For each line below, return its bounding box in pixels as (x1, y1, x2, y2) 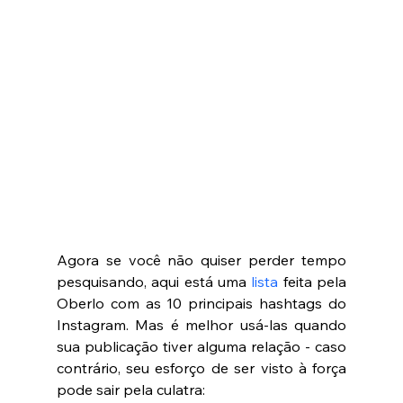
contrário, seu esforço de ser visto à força (56, 358, 347, 377)
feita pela (278, 272, 347, 291)
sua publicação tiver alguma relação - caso (56, 336, 347, 355)
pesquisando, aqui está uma (56, 272, 252, 291)
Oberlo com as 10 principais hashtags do (56, 293, 347, 312)
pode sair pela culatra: (56, 380, 216, 399)
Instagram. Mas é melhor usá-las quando (56, 315, 347, 334)
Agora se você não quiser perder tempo (56, 250, 347, 269)
